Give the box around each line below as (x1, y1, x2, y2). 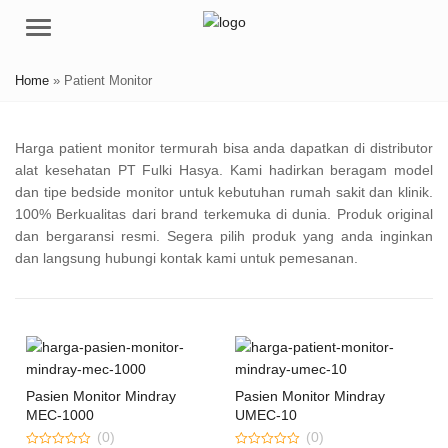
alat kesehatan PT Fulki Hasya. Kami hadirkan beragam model (15, 162, 433, 178)
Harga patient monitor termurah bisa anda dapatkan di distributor (15, 140, 433, 156)
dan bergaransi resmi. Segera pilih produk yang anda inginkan (15, 228, 433, 244)
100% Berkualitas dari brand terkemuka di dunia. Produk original (15, 206, 433, 222)
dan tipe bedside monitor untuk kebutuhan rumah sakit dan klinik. (15, 184, 433, 200)
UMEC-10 (235, 407, 297, 424)
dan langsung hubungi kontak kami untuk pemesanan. (15, 250, 358, 266)
